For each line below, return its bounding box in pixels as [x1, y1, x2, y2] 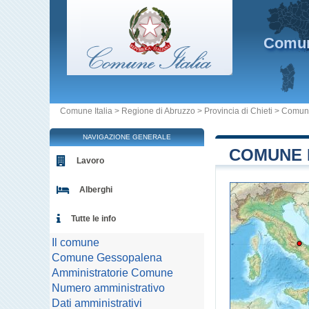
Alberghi [79, 185, 112, 195]
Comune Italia [60, 106, 112, 116]
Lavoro [77, 156, 104, 166]
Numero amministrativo [52, 282, 165, 294]
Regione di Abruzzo [121, 106, 195, 116]
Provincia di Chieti [204, 106, 272, 116]
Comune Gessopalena [52, 252, 162, 263]
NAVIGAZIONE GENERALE [83, 133, 171, 141]
